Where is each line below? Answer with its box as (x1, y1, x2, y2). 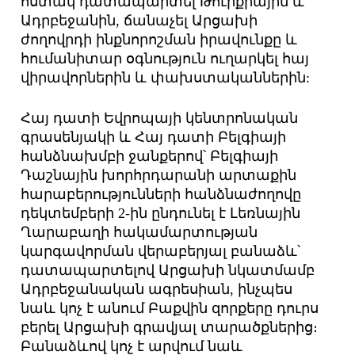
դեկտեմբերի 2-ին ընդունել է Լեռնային (21, 205, 301, 222)
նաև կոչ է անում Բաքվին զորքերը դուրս (21, 300, 319, 317)
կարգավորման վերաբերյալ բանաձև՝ (21, 243, 301, 260)
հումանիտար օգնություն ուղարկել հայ (21, 51, 310, 67)
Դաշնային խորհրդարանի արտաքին (21, 167, 297, 184)
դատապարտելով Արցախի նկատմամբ (21, 262, 315, 279)
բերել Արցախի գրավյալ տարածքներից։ (21, 319, 319, 336)
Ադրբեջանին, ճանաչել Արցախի (21, 13, 258, 29)
